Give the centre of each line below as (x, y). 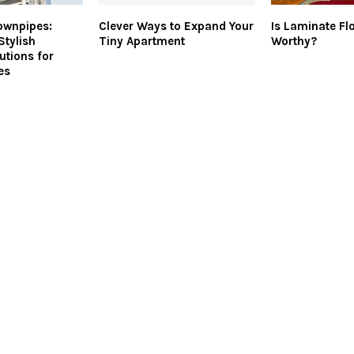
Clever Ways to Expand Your (176, 26)
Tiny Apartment (141, 41)
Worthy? (294, 41)
